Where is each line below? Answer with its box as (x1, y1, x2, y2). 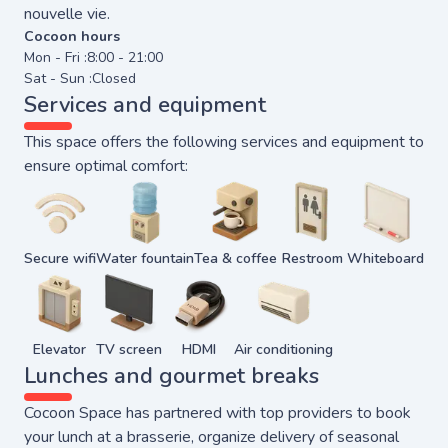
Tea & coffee (194, 248, 277, 268)
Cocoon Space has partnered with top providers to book (24, 401, 411, 424)
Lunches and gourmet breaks (24, 360, 319, 391)
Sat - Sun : (24, 68, 92, 88)
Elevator (32, 339, 86, 359)
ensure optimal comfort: (24, 154, 188, 177)
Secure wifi (24, 248, 96, 268)
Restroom (281, 248, 343, 268)
